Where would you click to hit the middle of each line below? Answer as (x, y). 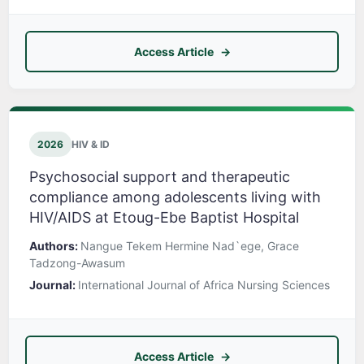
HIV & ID (91, 145)
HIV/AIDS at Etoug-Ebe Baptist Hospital (164, 218)
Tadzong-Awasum (77, 263)
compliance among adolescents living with (175, 197)
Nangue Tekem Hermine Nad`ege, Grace (190, 246)
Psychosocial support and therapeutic (160, 177)
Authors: (55, 246)
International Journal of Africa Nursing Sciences (204, 285)
